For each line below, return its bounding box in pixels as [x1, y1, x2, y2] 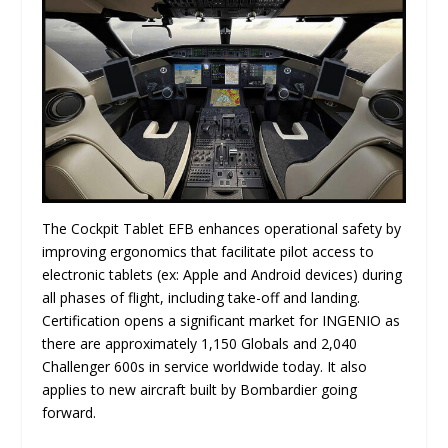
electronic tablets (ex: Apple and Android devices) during [42, 264, 403, 284]
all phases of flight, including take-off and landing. [42, 287, 361, 307]
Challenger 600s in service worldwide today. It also [42, 356, 368, 376]
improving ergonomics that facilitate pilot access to [42, 241, 375, 261]
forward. [42, 402, 97, 422]
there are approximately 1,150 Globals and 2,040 [42, 333, 358, 353]
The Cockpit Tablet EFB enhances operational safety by [42, 218, 402, 238]
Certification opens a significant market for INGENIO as [42, 310, 401, 330]
